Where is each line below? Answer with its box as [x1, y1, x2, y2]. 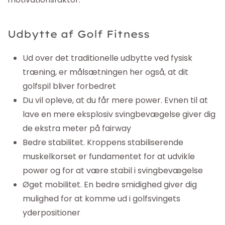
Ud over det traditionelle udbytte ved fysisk [23, 52, 192, 64]
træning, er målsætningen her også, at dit [23, 66, 188, 78]
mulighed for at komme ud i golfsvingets [23, 193, 180, 204]
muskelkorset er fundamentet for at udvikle [23, 151, 195, 162]
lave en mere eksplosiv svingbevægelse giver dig [23, 108, 215, 120]
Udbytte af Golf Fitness [8, 28, 150, 40]
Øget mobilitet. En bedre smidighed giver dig [23, 179, 197, 190]
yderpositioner [23, 207, 80, 218]
